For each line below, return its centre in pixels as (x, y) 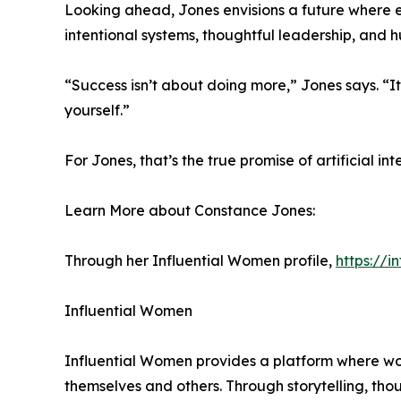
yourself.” (97, 111)
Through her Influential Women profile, (200, 261)
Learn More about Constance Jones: (190, 211)
